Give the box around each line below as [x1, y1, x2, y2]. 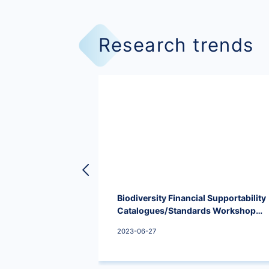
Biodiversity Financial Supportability [117, 192, 267, 203]
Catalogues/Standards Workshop [117, 205, 256, 216]
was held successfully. [117, 217, 211, 228]
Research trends [98, 33, 254, 56]
